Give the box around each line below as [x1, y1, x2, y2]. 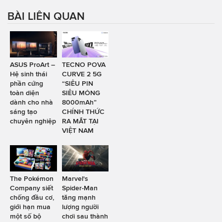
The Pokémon [10, 174, 54, 183]
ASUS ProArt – [10, 60, 55, 68]
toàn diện [10, 89, 39, 97]
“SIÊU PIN [61, 79, 93, 87]
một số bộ [10, 212, 41, 221]
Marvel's [61, 174, 88, 183]
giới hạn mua [10, 203, 51, 211]
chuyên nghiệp [10, 117, 56, 125]
